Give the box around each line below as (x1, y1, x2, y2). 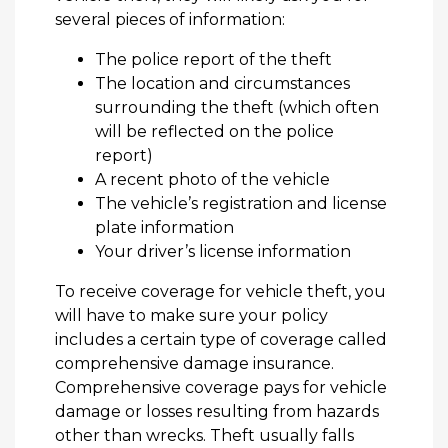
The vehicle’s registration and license (95, 194, 387, 214)
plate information (95, 218, 234, 238)
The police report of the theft (95, 50, 332, 70)
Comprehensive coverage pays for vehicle (55, 378, 387, 398)
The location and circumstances (95, 74, 350, 94)
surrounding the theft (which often (95, 98, 379, 118)
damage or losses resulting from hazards (55, 402, 379, 422)
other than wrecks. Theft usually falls (55, 426, 354, 446)
